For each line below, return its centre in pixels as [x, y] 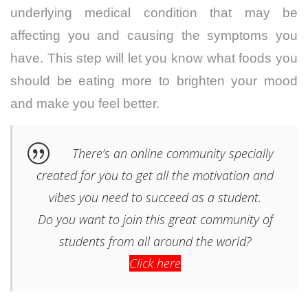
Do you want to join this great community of [155, 219]
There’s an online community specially [173, 153]
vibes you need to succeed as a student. [155, 197]
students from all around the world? [155, 241]
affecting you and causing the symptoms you [154, 35]
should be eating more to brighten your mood [154, 80]
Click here [155, 263]
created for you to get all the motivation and [155, 175]
